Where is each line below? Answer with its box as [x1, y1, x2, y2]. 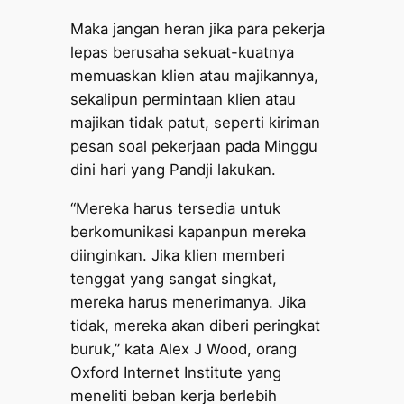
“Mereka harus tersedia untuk [70, 198, 281, 217]
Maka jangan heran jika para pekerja [70, 19, 326, 38]
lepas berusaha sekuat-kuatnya [70, 42, 295, 61]
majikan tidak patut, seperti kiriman [70, 113, 321, 132]
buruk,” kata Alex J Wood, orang [70, 339, 298, 358]
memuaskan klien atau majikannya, [70, 66, 319, 85]
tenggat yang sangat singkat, [70, 269, 278, 288]
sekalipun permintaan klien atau [70, 89, 297, 108]
